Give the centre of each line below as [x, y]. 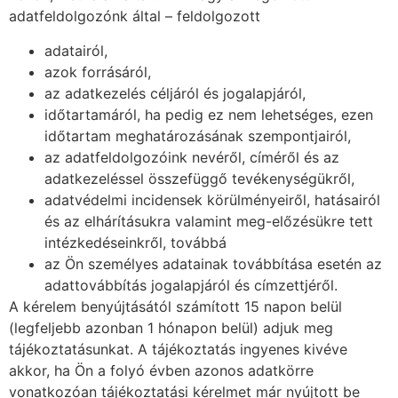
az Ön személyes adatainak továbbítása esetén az [213, 263]
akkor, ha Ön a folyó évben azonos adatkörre [161, 370]
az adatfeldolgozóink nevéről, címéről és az [192, 157]
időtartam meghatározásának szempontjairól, [198, 135]
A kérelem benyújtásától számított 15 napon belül [175, 306]
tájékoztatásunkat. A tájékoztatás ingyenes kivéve [178, 349]
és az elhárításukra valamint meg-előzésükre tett [209, 221]
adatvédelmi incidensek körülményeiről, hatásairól [212, 199]
